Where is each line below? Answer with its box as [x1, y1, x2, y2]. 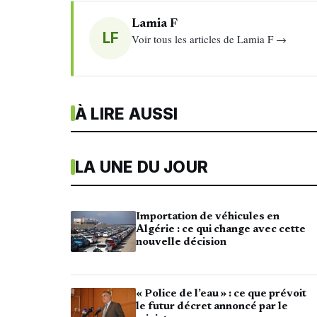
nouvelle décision [136, 237, 226, 248]
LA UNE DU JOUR [75, 157, 209, 177]
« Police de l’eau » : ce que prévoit [136, 288, 306, 299]
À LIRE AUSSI [75, 103, 178, 123]
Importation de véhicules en [136, 212, 279, 223]
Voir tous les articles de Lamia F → [132, 32, 287, 47]
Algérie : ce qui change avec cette [136, 224, 306, 236]
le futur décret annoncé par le [136, 301, 288, 312]
